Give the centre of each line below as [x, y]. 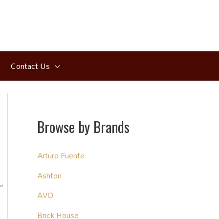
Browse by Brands [84, 126]
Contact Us [30, 66]
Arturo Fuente [61, 155]
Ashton [50, 175]
